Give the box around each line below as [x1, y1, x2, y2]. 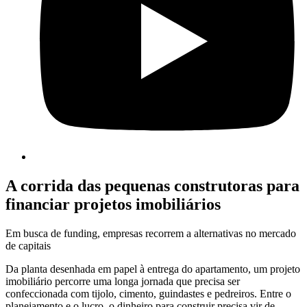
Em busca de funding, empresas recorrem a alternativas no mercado [5, 228, 296, 240]
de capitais [5, 240, 51, 252]
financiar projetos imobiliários [5, 195, 221, 214]
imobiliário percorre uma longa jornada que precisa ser [5, 275, 240, 288]
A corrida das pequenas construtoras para [5, 177, 299, 195]
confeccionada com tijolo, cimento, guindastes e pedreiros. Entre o [5, 288, 291, 300]
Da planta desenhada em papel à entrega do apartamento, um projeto [5, 263, 300, 275]
